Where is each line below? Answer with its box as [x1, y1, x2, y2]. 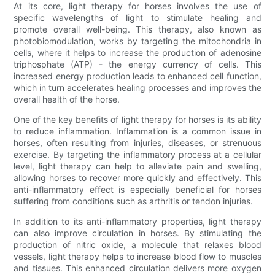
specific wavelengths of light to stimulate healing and [14, 12, 261, 23]
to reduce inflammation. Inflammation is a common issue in [14, 125, 261, 136]
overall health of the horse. [14, 93, 120, 104]
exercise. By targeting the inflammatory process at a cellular [14, 149, 261, 160]
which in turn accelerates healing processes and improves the [14, 82, 261, 93]
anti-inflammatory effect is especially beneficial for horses [14, 184, 261, 195]
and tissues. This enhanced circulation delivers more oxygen [14, 262, 261, 273]
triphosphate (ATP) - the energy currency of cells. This [14, 58, 261, 69]
